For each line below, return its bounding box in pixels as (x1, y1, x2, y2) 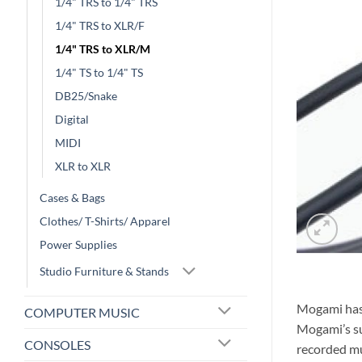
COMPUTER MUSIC (24, 304, 140, 320)
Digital (55, 112, 89, 127)
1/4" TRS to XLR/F (55, 19, 145, 33)
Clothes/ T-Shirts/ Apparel (40, 214, 170, 229)
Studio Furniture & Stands (40, 263, 169, 278)
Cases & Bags (40, 191, 105, 205)
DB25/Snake (55, 89, 117, 103)
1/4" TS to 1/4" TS (55, 65, 143, 80)
